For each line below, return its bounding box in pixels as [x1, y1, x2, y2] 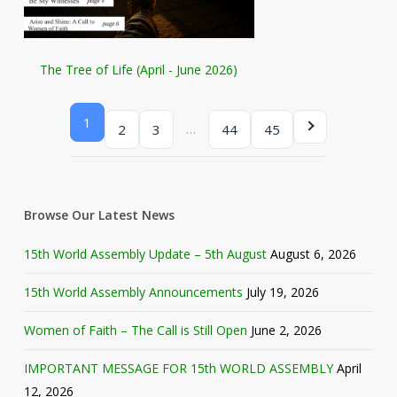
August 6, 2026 [269, 245, 356, 263]
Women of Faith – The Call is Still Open [23, 322, 247, 339]
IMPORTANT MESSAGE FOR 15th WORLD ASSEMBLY [23, 360, 333, 378]
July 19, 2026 [245, 284, 319, 301]
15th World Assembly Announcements [23, 284, 243, 301]
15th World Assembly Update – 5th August [23, 245, 267, 263]
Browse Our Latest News [23, 206, 175, 224]
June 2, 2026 [250, 322, 322, 339]
